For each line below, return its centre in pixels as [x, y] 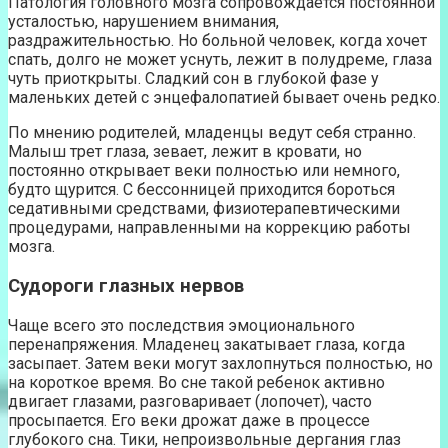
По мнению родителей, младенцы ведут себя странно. [212, 133]
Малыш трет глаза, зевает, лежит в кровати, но [185, 152]
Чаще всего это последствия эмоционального [181, 325]
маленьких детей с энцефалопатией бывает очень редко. [224, 98]
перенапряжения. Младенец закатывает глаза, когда [206, 344]
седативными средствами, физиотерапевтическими [204, 209]
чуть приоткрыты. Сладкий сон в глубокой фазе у [193, 79]
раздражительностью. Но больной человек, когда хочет [217, 41]
